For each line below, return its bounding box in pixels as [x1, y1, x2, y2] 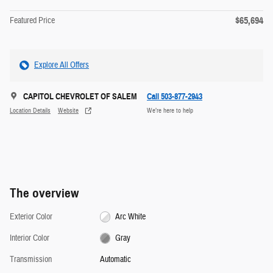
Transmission [10, 253, 52, 265]
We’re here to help [147, 107, 193, 115]
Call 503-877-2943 [147, 91, 202, 102]
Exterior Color [10, 211, 52, 222]
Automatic [99, 253, 131, 265]
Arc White [115, 211, 146, 222]
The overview [10, 185, 79, 201]
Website [58, 107, 79, 115]
